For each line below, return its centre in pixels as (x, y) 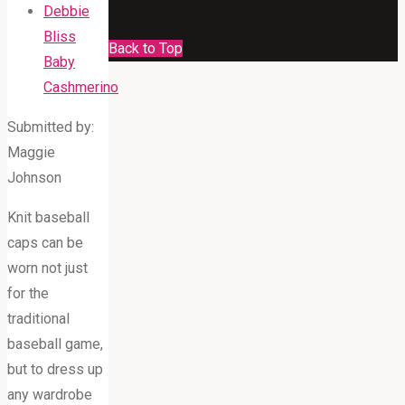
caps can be (45, 242)
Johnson (34, 177)
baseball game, (55, 344)
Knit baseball (48, 217)
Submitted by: (51, 127)
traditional (38, 318)
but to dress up (55, 369)
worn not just (47, 268)
